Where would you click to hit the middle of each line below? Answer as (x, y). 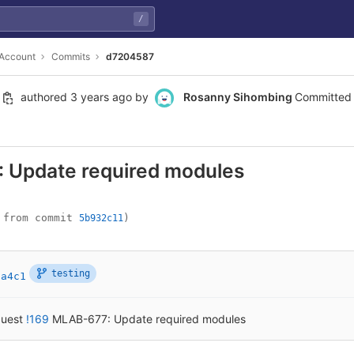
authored (44, 97)
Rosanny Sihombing (238, 97)
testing (71, 273)
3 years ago (101, 97)
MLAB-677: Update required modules (149, 319)
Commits (71, 56)
